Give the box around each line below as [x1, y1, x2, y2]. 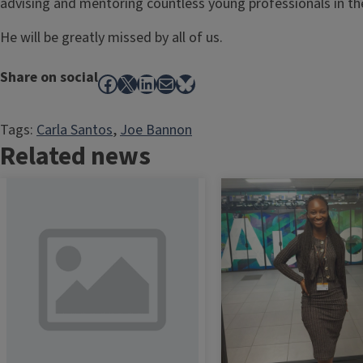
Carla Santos [36, 120, 113, 140]
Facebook [97, 68, 175, 97]
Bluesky [175, 68, 238, 97]
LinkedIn [136, 68, 207, 97]
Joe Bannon [120, 120, 192, 140]
